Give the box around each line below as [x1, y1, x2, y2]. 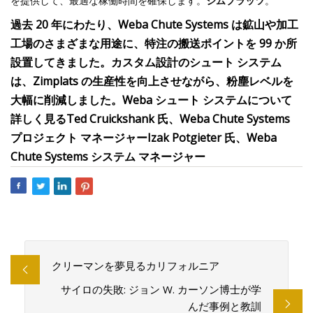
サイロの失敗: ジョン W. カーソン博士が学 [61, 282, 262, 297]
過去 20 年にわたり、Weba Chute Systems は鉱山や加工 [10, 17, 298, 32]
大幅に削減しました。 [10, 92, 122, 108]
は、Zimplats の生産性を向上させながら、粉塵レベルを [10, 73, 293, 89]
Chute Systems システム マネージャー [10, 149, 205, 164]
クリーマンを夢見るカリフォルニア [51, 259, 219, 273]
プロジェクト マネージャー [10, 130, 147, 145]
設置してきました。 [10, 54, 111, 70]
